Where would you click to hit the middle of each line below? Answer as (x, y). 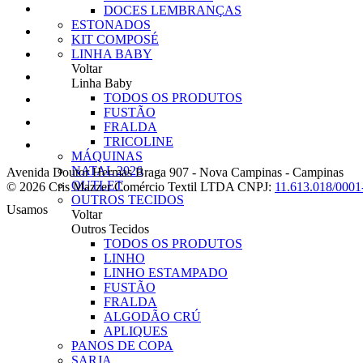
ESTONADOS (111, 25)
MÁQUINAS (107, 156)
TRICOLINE (139, 141)
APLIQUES (136, 331)
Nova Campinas (241, 173)
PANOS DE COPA (122, 346)
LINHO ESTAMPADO (166, 273)
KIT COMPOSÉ (115, 39)
